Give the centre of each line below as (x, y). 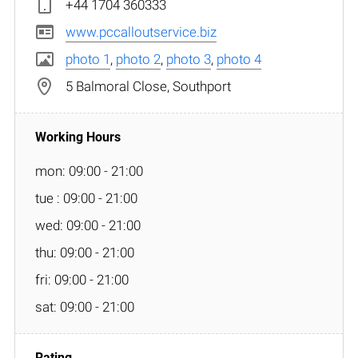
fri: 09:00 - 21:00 (82, 279)
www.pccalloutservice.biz (141, 32)
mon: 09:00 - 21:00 (89, 171)
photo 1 (88, 59)
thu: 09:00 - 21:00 (85, 252)
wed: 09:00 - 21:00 (88, 225)
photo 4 (239, 59)
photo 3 (189, 59)
